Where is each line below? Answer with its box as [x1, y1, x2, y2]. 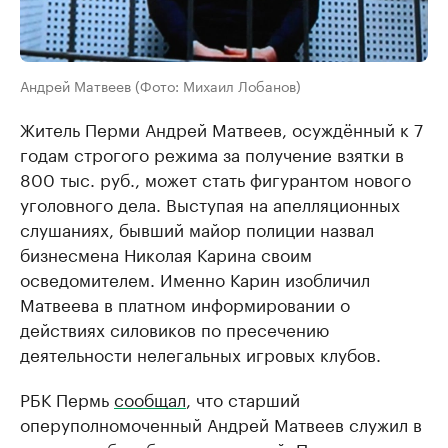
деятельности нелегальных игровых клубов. [20, 340, 381, 366]
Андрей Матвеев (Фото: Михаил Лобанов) [20, 74, 301, 96]
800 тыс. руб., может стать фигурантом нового [20, 165, 411, 191]
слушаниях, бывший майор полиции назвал [20, 215, 374, 241]
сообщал [114, 385, 186, 411]
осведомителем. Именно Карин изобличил [20, 265, 370, 291]
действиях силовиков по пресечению [20, 315, 329, 341]
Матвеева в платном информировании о [20, 290, 350, 316]
